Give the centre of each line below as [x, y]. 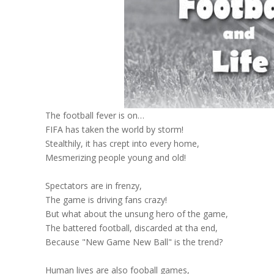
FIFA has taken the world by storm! [114, 129]
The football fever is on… [94, 115]
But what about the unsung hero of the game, [136, 214]
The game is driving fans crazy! [106, 200]
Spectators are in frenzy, [93, 186]
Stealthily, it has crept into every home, [122, 143]
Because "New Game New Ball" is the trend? [134, 242]
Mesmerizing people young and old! [115, 157]
